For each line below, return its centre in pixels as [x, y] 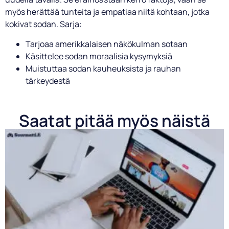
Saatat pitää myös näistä [114, 120]
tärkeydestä [48, 81]
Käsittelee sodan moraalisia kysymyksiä [99, 56]
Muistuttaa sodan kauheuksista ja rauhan [103, 68]
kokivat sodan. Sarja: [43, 24]
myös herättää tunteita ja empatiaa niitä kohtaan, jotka [107, 12]
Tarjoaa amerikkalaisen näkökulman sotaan [107, 44]
